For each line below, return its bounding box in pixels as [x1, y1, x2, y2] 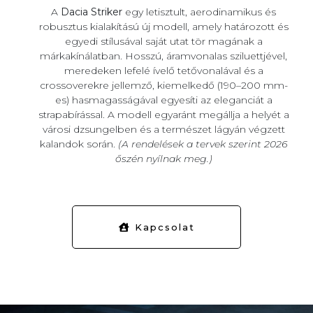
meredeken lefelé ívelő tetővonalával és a [64, 64, 263, 77]
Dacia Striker [61, 5, 122, 18]
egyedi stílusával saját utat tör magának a [64, 34, 263, 48]
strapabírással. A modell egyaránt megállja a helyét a [38, 108, 289, 121]
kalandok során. [40, 137, 118, 150]
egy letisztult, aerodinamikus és [122, 5, 276, 18]
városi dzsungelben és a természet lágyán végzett [42, 122, 285, 136]
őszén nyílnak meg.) [115, 152, 212, 165]
